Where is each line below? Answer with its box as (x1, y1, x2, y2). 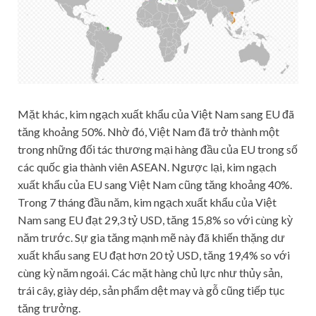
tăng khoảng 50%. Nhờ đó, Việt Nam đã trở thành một (18, 124, 279, 138)
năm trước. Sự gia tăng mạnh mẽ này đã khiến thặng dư (18, 230, 285, 244)
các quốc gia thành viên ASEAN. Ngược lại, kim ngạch (18, 159, 276, 174)
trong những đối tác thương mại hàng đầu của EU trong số (18, 142, 298, 156)
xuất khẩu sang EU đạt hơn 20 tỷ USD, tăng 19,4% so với (18, 248, 290, 262)
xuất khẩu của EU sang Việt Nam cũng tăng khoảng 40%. (18, 177, 292, 191)
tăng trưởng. (18, 300, 80, 315)
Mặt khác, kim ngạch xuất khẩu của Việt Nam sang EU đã (18, 107, 294, 121)
